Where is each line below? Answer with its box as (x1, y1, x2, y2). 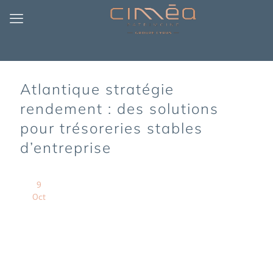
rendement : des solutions (20, 99, 219, 118)
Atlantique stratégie (20, 80, 174, 98)
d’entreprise (20, 138, 112, 157)
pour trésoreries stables (20, 119, 203, 137)
